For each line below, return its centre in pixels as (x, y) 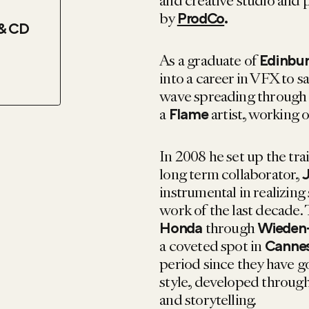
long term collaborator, (231, 175)
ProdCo (201, 18)
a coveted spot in (212, 246)
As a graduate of (210, 60)
